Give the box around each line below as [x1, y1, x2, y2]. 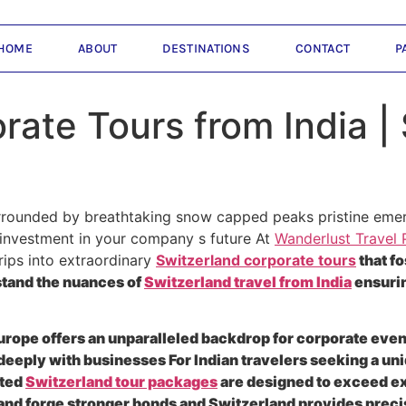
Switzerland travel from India [144, 272, 352, 291]
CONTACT [295, 40, 351, 56]
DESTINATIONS [162, 40, 251, 56]
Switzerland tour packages [25, 372, 217, 391]
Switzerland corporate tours [156, 250, 356, 269]
